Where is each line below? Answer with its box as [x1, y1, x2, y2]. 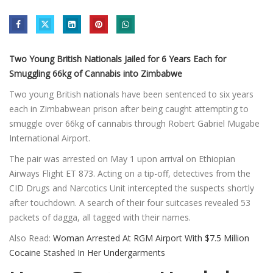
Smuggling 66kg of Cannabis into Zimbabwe [9, 67, 182, 79]
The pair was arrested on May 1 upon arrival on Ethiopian [9, 152, 235, 165]
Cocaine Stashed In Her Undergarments [9, 246, 165, 258]
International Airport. [9, 132, 90, 144]
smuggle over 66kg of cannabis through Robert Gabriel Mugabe [9, 117, 260, 129]
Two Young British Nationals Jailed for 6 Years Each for [9, 52, 226, 65]
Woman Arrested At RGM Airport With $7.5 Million [53, 232, 249, 244]
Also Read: [9, 232, 53, 244]
